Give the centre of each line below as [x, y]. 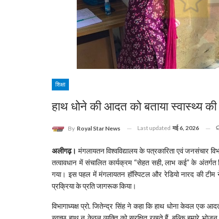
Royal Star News [99, 129]
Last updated [154, 128]
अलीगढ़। [64, 151]
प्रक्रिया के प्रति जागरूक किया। [94, 186]
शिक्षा [60, 85]
